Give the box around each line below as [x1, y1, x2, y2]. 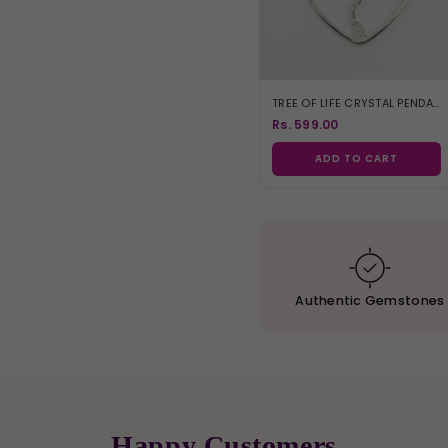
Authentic [295, 291, 362, 309]
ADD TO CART [315, 150, 398, 166]
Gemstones [361, 291, 445, 309]
